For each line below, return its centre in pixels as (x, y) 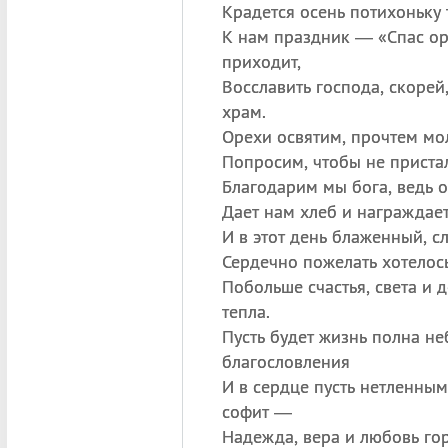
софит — (256, 411)
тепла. (245, 311)
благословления (285, 361)
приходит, (261, 61)
